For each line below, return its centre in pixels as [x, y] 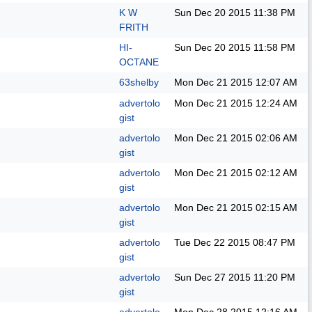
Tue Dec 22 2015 [212, 242]
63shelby [139, 82]
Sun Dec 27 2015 [212, 277]
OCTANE [139, 62]
